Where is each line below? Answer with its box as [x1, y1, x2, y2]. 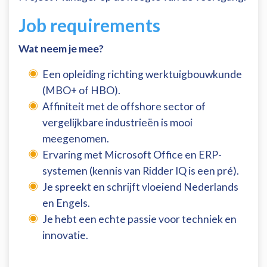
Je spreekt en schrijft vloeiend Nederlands [42, 181, 238, 194]
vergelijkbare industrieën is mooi [42, 116, 193, 129]
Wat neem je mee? [18, 42, 104, 55]
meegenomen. [42, 132, 109, 145]
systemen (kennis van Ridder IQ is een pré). [42, 164, 239, 178]
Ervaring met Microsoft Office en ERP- [42, 148, 222, 162]
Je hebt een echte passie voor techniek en [42, 213, 237, 226]
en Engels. [42, 197, 90, 210]
